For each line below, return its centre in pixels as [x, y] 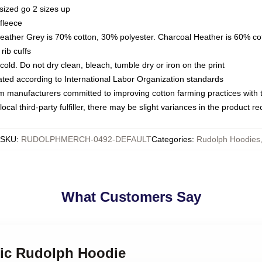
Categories [171, 139]
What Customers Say [131, 197]
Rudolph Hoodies [228, 139]
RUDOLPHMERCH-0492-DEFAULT [86, 139]
